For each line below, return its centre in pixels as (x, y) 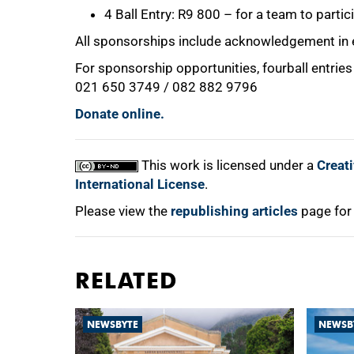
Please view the (123, 211)
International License (140, 184)
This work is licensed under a (228, 165)
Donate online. (120, 113)
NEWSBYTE (113, 324)
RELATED (126, 280)
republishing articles (234, 211)
